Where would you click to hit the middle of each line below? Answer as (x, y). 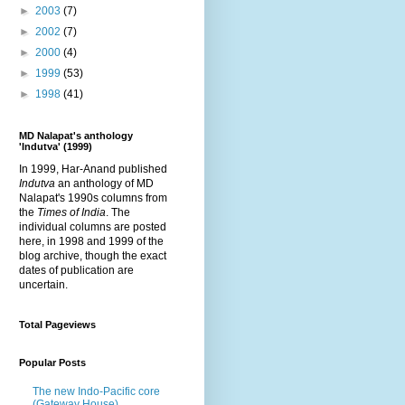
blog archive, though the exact (93, 255)
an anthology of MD (104, 183)
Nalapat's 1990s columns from (93, 198)
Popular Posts (52, 362)
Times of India (71, 212)
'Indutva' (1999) (56, 146)
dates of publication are (76, 270)
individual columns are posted (93, 226)
